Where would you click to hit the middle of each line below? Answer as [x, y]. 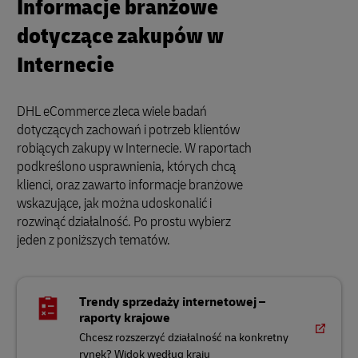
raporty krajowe [125, 318]
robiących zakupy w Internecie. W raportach [134, 148]
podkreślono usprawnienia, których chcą [126, 167]
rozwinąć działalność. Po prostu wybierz [124, 222]
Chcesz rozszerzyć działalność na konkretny [184, 338]
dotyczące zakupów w [120, 36]
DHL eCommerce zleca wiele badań [112, 111]
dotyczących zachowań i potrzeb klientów [128, 130]
